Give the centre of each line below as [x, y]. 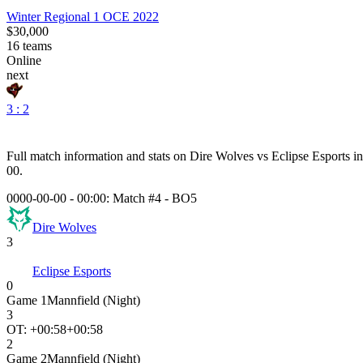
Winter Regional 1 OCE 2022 [83, 16]
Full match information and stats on [98, 156]
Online [24, 60]
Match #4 [137, 198]
